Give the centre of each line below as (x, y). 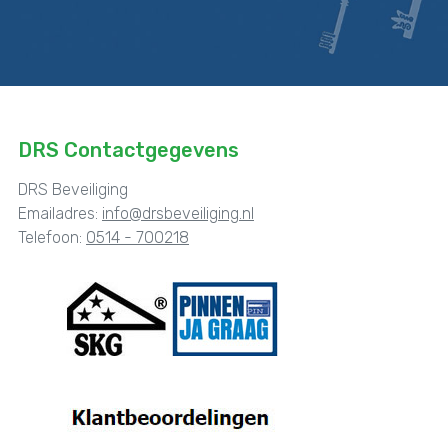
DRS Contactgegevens (128, 149)
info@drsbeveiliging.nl (178, 213)
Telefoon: (52, 237)
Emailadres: (60, 213)
